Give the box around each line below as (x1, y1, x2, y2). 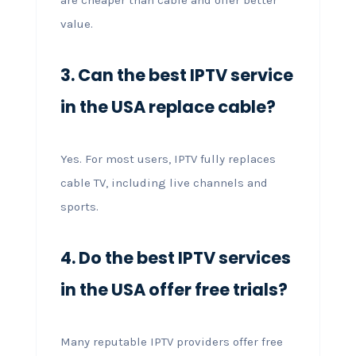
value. (60, 16, 93, 31)
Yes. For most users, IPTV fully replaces (60, 151, 276, 166)
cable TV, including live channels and (60, 175, 268, 190)
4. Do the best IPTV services (60, 246, 291, 269)
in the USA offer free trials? (60, 277, 288, 301)
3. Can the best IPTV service (60, 63, 293, 87)
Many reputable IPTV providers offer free (60, 334, 283, 349)
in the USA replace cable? (60, 95, 276, 118)
